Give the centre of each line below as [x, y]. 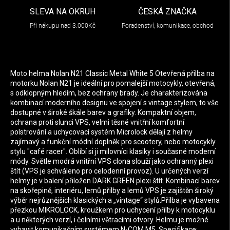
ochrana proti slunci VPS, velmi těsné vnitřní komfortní [97, 122]
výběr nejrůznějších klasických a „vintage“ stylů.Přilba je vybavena [115, 200]
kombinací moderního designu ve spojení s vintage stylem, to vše [114, 103]
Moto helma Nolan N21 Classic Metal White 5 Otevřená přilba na [112, 74]
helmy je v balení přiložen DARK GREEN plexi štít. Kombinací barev [115, 181]
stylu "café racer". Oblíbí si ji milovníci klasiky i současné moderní [113, 152]
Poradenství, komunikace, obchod [167, 26]
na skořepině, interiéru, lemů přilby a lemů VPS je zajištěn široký [112, 191]
